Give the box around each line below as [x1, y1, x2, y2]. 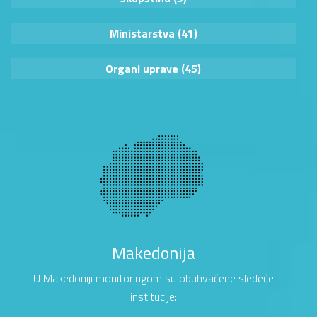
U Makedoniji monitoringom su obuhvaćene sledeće [33, 270, 274, 287]
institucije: [129, 288, 177, 306]
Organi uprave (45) [105, 60, 201, 78]
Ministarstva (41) [109, 25, 197, 42]
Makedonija [111, 240, 195, 266]
